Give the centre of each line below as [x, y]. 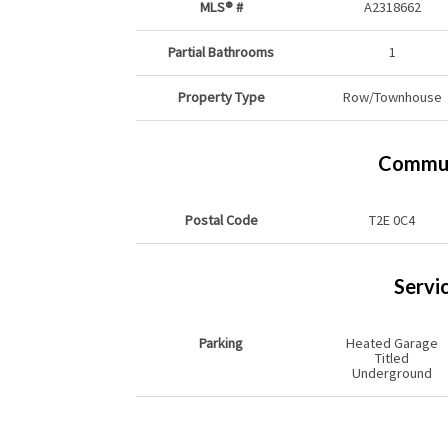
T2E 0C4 [392, 220]
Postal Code [221, 220]
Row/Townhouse [392, 97]
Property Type [221, 97]
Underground [392, 373]
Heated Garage [392, 343]
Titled [392, 358]
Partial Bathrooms [221, 52]
